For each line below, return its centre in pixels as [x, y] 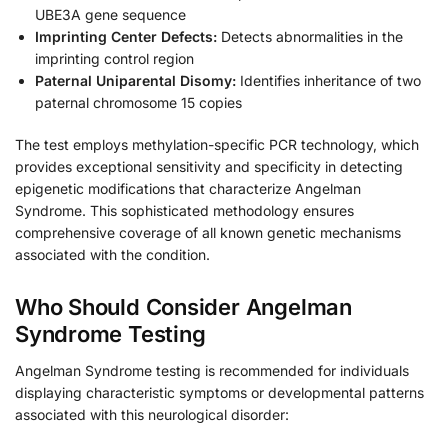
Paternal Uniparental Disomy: [135, 81]
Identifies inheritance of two [328, 81]
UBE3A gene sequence [110, 15]
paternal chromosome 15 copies [138, 103]
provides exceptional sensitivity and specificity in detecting [209, 166]
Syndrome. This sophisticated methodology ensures [184, 210]
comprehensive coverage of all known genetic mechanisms [208, 232]
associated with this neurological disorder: [152, 415]
